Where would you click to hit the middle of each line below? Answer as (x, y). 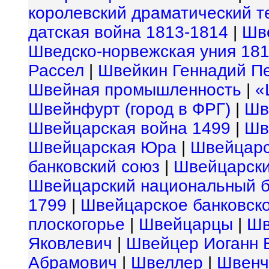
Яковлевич (70, 243)
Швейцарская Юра (102, 147)
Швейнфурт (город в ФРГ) (129, 109)
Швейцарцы (186, 224)
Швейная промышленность (135, 90)
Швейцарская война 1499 (129, 128)
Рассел (56, 71)
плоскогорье (77, 224)
